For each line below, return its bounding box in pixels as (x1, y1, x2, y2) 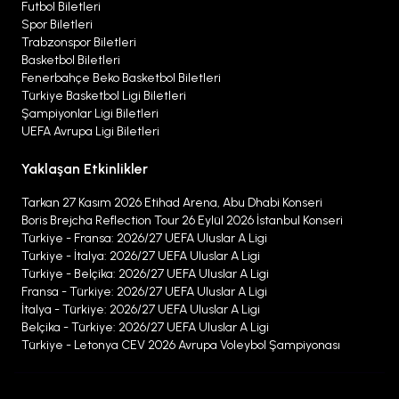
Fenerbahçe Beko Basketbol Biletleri (21, 69, 221, 85)
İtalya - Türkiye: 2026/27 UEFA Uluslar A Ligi (21, 301, 260, 317)
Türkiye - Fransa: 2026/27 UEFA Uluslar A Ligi (21, 230, 267, 246)
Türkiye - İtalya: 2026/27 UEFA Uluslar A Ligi (21, 248, 260, 264)
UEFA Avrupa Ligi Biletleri (21, 123, 159, 139)
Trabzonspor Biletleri (21, 34, 136, 50)
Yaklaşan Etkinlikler (21, 159, 148, 177)
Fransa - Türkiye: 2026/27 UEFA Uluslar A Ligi (21, 283, 267, 299)
